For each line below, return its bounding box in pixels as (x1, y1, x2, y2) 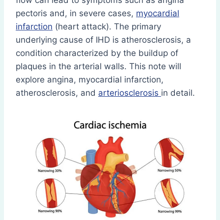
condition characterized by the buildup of (16, 48, 178, 58)
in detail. (161, 88, 195, 98)
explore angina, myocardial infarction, (16, 75, 164, 85)
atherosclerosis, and (16, 88, 98, 98)
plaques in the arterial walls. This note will (16, 61, 181, 72)
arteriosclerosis (98, 88, 161, 98)
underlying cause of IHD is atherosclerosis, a (16, 35, 191, 45)
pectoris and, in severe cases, (16, 8, 136, 19)
